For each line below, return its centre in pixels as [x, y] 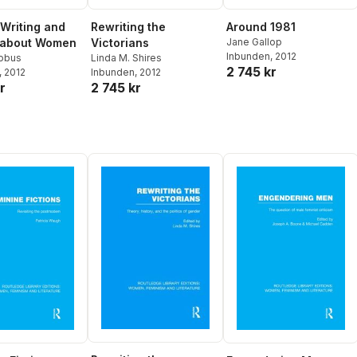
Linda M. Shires [126, 58]
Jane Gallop [254, 42]
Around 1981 [261, 27]
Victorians [120, 43]
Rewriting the [128, 27]
